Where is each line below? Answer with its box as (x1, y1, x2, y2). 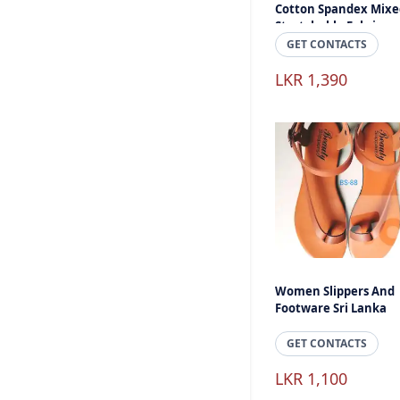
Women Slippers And (275, 283, 395, 299)
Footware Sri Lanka (275, 300, 387, 316)
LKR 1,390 (275, 69, 347, 90)
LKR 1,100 (275, 368, 347, 389)
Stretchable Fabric (275, 18, 382, 34)
